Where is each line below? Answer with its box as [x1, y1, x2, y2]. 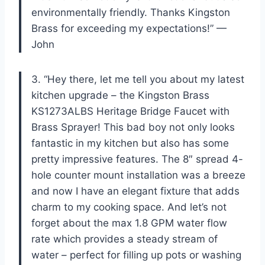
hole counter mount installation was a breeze [31, 169, 245, 181]
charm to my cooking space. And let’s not [31, 201, 227, 213]
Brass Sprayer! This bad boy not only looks [31, 121, 235, 133]
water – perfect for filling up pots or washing [31, 248, 241, 261]
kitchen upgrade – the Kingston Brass [31, 89, 209, 101]
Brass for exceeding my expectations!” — [31, 22, 227, 34]
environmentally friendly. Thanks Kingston [31, 6, 230, 18]
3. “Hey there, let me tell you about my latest [31, 73, 244, 85]
